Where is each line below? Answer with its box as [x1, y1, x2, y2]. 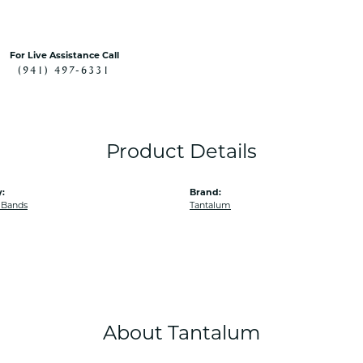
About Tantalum [103, 325, 260, 344]
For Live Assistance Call [9, 52, 119, 61]
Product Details [106, 143, 257, 163]
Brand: [190, 189, 221, 198]
